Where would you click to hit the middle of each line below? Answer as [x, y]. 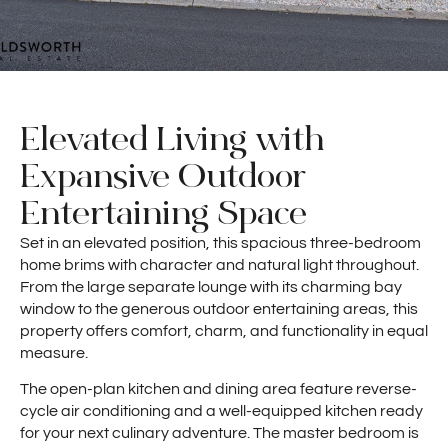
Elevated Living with [172, 139]
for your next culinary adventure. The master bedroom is [219, 433]
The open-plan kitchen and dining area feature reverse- [218, 389]
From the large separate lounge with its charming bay [211, 287]
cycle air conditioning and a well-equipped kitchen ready [221, 411]
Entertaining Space [163, 213]
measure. [54, 353]
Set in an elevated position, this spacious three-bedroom [220, 243]
